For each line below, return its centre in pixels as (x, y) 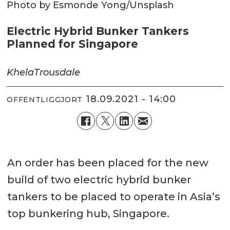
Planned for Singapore (73, 44)
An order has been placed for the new (108, 162)
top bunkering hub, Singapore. (88, 213)
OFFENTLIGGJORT (45, 100)
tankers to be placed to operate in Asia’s (113, 196)
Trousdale (57, 72)
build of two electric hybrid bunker (99, 179)
